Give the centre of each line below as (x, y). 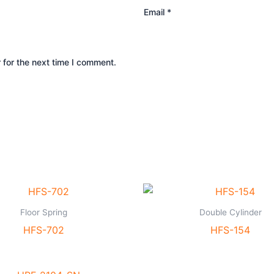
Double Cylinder (230, 213)
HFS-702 (44, 230)
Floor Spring (44, 213)
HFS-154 (230, 230)
